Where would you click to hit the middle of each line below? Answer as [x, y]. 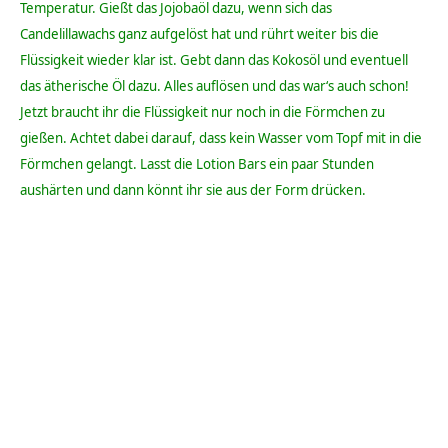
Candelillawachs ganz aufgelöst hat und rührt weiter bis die [199, 34]
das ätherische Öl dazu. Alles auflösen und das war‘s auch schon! [214, 86]
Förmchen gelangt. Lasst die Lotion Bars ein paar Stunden [197, 164]
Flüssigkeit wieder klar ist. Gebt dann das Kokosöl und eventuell [214, 60]
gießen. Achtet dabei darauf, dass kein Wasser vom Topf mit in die [221, 138]
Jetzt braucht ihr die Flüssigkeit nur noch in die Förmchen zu [202, 112]
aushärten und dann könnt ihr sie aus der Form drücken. [193, 190]
